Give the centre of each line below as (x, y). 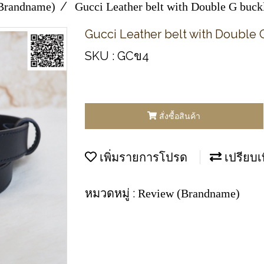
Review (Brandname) (189, 193)
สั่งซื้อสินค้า (180, 116)
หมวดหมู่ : (111, 193)
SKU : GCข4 (117, 56)
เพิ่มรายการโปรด (142, 157)
